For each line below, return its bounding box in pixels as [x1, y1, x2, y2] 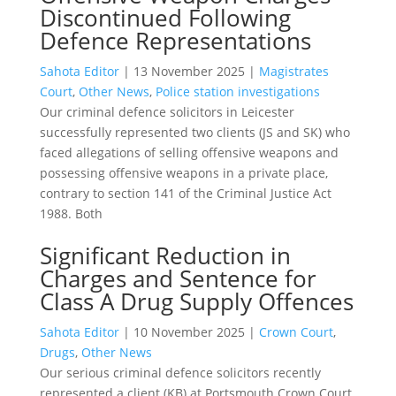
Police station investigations [155, 82, 320, 100]
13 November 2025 [133, 62, 245, 80]
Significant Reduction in [39, 239, 291, 271]
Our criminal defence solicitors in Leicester [39, 103, 294, 120]
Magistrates [258, 62, 329, 80]
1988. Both [39, 204, 103, 222]
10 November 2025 [133, 323, 245, 340]
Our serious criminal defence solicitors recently [39, 363, 321, 381]
